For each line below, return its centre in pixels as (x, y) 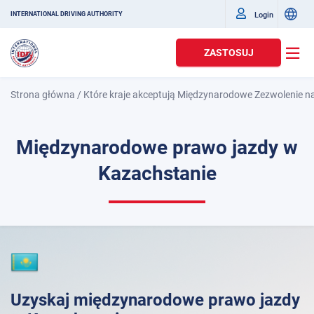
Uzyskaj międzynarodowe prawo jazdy (155, 300)
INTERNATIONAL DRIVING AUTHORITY (67, 14)
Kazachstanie (157, 173)
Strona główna (43, 95)
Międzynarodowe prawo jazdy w (157, 148)
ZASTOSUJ (228, 53)
